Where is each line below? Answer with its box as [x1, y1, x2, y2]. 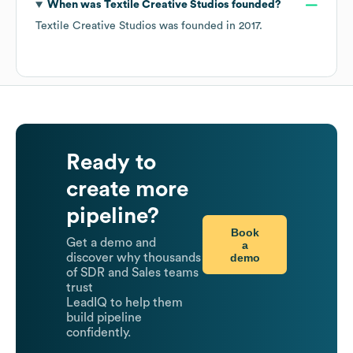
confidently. [66, 326, 131, 340]
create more [66, 178, 188, 201]
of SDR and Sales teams [66, 266, 199, 280]
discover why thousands [66, 251, 201, 265]
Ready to [66, 151, 156, 174]
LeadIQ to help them [66, 296, 183, 310]
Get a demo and [66, 236, 156, 250]
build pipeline [66, 311, 142, 325]
